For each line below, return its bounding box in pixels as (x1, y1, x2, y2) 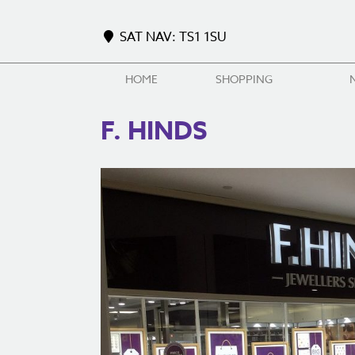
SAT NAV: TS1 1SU (116, 28, 227, 47)
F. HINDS (101, 113, 207, 151)
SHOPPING (216, 71, 273, 86)
